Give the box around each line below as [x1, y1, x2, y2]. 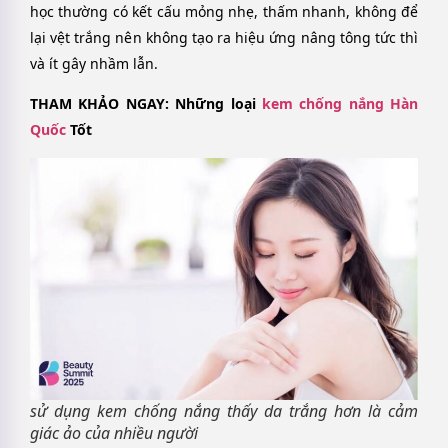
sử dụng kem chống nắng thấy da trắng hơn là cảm [30, 400, 418, 423]
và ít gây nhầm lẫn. [30, 54, 158, 74]
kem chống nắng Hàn [261, 94, 418, 114]
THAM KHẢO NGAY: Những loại [30, 94, 262, 114]
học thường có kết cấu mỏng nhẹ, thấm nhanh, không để [30, 2, 418, 22]
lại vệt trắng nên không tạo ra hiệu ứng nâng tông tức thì [30, 28, 418, 48]
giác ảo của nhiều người [30, 422, 198, 445]
